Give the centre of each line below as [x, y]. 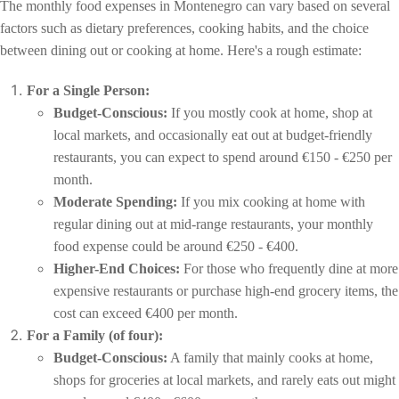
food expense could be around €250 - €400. [176, 246]
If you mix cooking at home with [271, 201]
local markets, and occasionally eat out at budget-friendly [213, 134]
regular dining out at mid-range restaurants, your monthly [213, 224]
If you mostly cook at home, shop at [270, 112]
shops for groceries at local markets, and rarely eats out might [224, 379]
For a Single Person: [88, 90]
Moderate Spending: [115, 201]
